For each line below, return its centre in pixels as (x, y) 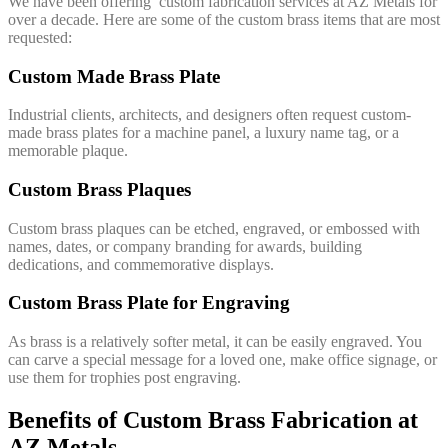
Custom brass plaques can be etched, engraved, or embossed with (214, 228)
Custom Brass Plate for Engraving (149, 303)
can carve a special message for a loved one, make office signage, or (222, 360)
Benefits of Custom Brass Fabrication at (213, 420)
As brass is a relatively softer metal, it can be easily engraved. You (215, 342)
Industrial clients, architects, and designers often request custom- (209, 115)
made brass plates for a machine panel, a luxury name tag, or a (203, 133)
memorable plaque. (68, 151)
